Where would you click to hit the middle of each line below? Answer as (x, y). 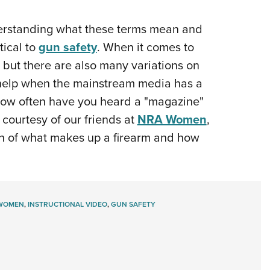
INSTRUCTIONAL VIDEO (67, 205)
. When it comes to (145, 47)
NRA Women (172, 120)
